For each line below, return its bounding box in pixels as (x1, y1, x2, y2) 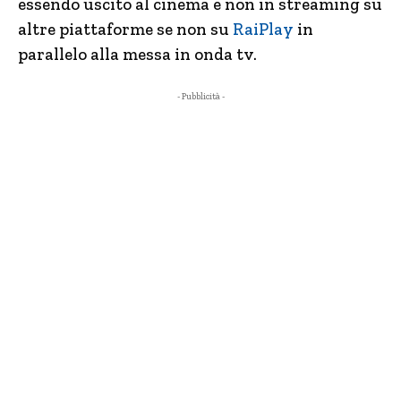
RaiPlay (233, 19, 294, 39)
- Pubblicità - (176, 91, 225, 102)
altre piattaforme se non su (18, 19, 233, 39)
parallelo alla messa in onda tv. (18, 44, 257, 64)
